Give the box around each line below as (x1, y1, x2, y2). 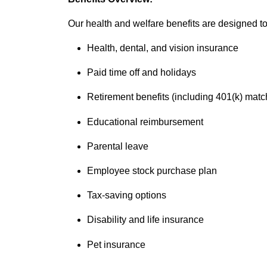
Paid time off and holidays (87, 67, 196, 78)
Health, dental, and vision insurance (87, 43, 238, 54)
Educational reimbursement (87, 116, 203, 127)
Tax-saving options (87, 190, 166, 201)
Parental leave (87, 141, 148, 151)
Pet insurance (87, 239, 145, 250)
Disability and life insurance (87, 215, 204, 225)
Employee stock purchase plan (87, 166, 217, 176)
